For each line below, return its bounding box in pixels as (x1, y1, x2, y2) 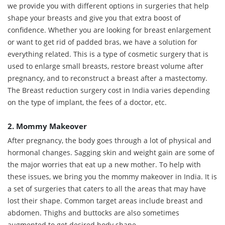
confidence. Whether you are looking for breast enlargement (8, 25, 211, 35)
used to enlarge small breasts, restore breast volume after (8, 61, 203, 71)
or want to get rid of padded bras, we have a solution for (8, 37, 197, 47)
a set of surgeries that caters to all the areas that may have (8, 183, 206, 193)
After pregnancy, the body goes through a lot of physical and (8, 135, 211, 145)
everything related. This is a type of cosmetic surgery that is (8, 49, 208, 59)
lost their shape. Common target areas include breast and (8, 195, 203, 205)
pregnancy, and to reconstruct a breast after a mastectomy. (8, 73, 207, 83)
